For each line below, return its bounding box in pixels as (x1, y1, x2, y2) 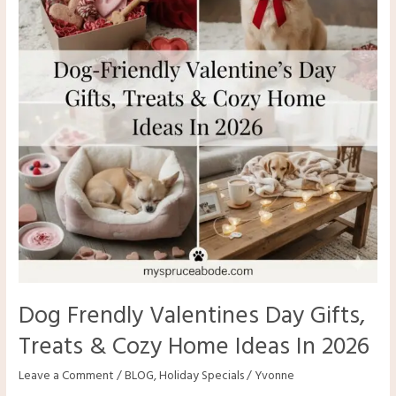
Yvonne (255, 367, 295, 386)
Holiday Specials (159, 367, 245, 386)
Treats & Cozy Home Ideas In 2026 (19, 327, 370, 367)
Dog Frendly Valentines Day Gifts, (19, 296, 366, 336)
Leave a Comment (19, 367, 115, 386)
